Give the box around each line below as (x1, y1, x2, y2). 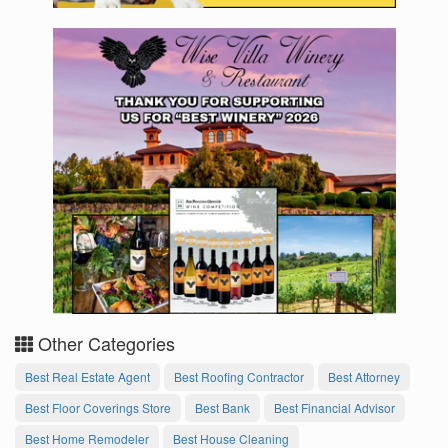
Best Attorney (328, 368, 400, 386)
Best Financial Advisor (274, 399, 395, 417)
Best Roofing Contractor (174, 368, 304, 386)
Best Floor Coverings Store (25, 399, 171, 417)
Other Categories (33, 330, 175, 357)
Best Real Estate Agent (25, 368, 150, 386)
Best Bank (195, 399, 250, 417)
